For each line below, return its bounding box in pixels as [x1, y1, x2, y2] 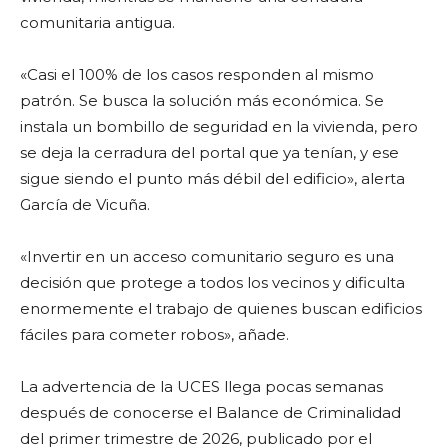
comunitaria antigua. [20, 12, 175, 32]
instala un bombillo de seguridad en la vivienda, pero [20, 116, 418, 136]
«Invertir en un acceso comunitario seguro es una [20, 246, 394, 266]
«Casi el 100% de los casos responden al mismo [20, 64, 374, 84]
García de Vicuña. [20, 194, 150, 214]
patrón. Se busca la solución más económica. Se [20, 90, 384, 110]
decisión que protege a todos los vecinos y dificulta [20, 272, 405, 292]
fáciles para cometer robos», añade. [20, 324, 289, 344]
